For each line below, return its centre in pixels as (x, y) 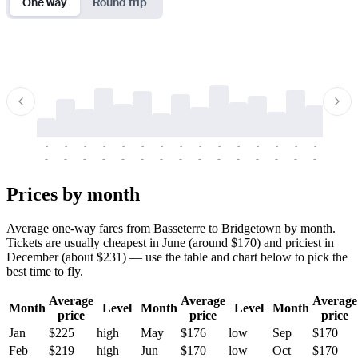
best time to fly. (45, 271)
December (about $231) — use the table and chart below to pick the (177, 257)
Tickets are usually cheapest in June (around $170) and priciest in (170, 242)
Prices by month (73, 194)
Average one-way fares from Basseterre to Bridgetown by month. (171, 228)
